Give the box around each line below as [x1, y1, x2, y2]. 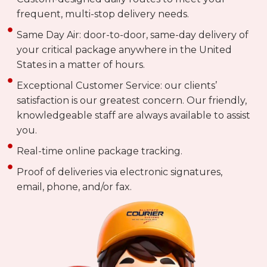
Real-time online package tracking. [17, 145, 183, 157]
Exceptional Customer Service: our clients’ [17, 80, 218, 92]
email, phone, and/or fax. [17, 181, 132, 193]
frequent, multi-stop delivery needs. [17, 8, 190, 20]
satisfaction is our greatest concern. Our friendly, [17, 95, 247, 107]
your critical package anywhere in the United [17, 44, 232, 56]
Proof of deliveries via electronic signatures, [17, 166, 223, 178]
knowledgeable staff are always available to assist [17, 110, 251, 122]
